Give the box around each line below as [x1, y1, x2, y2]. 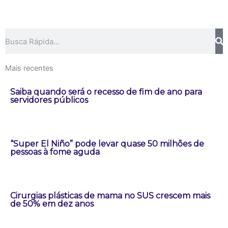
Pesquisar [5, 30, 38, 39]
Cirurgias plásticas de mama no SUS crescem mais [10, 191, 210, 201]
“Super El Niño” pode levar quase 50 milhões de [10, 139, 204, 149]
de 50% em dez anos [10, 199, 94, 209]
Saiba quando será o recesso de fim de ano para [10, 87, 202, 97]
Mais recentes [5, 64, 53, 73]
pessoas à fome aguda [10, 147, 100, 157]
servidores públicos [10, 95, 88, 105]
